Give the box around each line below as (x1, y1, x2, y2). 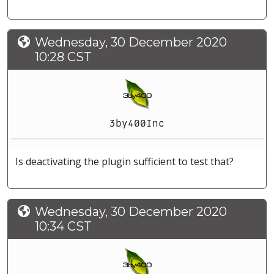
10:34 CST (35, 219, 92, 234)
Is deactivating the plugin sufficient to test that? (15, 155, 234, 169)
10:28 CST (35, 50, 92, 65)
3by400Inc (109, 117, 165, 130)
